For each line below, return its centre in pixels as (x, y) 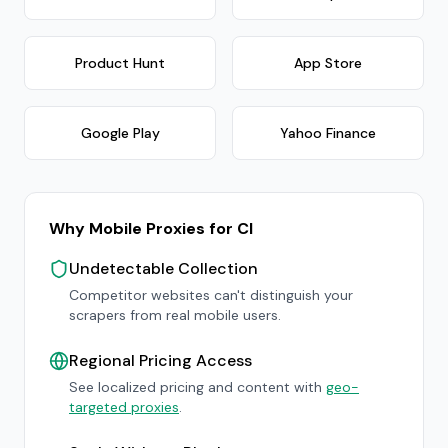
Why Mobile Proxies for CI (151, 228)
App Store (328, 63)
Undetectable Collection (163, 268)
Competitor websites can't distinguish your (211, 295)
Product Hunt (120, 63)
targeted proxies (124, 407)
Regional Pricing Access (160, 360)
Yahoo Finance (328, 133)
